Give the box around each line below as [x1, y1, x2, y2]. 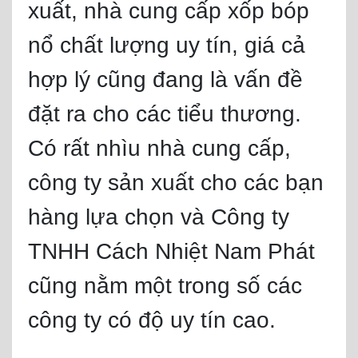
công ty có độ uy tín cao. [28, 308, 276, 332]
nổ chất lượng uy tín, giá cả [28, 33, 305, 58]
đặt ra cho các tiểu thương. [28, 101, 301, 126]
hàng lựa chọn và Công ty [28, 205, 289, 229]
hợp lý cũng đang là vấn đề [28, 67, 303, 92]
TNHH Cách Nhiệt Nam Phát [28, 239, 315, 264]
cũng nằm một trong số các [28, 273, 302, 298]
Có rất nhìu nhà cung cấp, [28, 136, 291, 161]
